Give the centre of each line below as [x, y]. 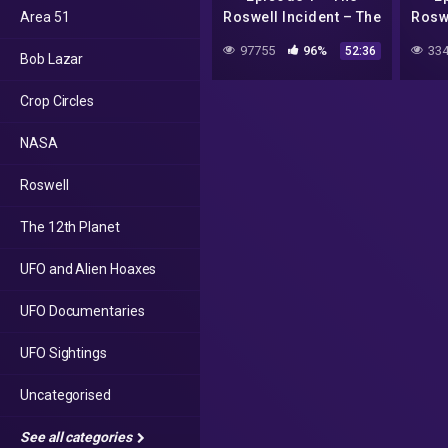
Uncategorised [65, 395]
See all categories [77, 437]
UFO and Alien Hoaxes [88, 269]
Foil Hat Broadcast [302, 38]
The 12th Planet [70, 227]
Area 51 [45, 17]
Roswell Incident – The [302, 17]
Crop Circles [57, 101]
